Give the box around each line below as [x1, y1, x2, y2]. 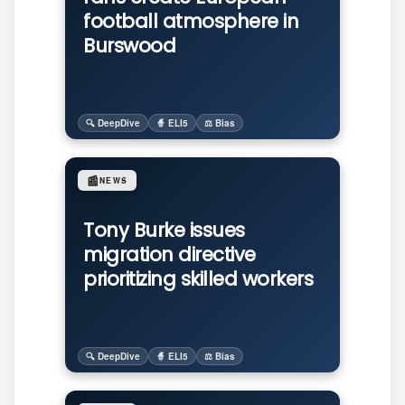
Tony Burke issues [83, 217, 245, 243]
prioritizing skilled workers [83, 266, 313, 292]
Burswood [83, 33, 175, 59]
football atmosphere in [83, 8, 298, 34]
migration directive [83, 241, 256, 268]
